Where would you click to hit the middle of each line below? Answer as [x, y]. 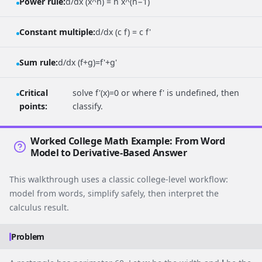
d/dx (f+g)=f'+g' [87, 63]
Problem [28, 237]
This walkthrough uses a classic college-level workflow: [119, 180]
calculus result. [39, 208]
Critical [34, 93]
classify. [88, 106]
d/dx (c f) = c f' [123, 32]
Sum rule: [39, 63]
